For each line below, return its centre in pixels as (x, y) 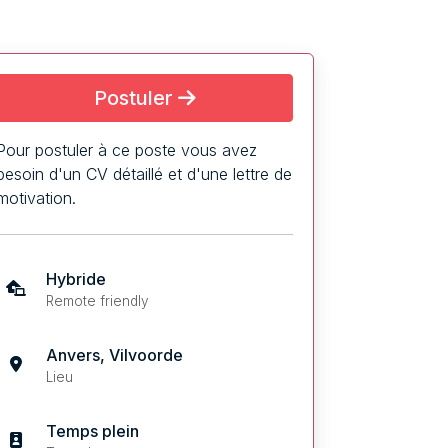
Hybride (75, 278)
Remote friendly (97, 300)
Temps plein (92, 430)
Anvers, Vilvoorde (114, 354)
